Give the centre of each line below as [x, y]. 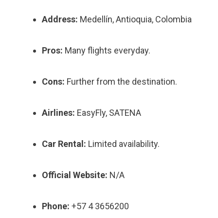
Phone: [56, 206]
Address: [60, 19]
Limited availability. [123, 144]
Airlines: [58, 113]
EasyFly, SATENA [108, 113]
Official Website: [75, 175]
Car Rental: [64, 144]
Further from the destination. [121, 82]
